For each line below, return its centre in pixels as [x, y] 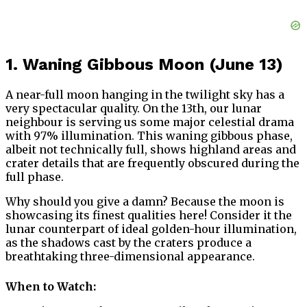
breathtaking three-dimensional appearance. [130, 257]
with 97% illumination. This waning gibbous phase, [149, 136]
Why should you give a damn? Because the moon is [145, 202]
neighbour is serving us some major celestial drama [150, 122]
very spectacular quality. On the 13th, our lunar [134, 109]
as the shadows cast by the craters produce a [128, 243]
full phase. [35, 177]
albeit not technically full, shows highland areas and [151, 150]
